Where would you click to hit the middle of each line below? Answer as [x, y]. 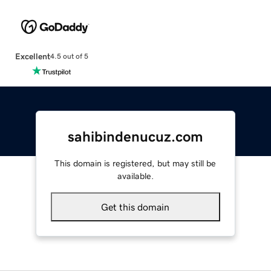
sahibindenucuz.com [135, 136]
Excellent [32, 56]
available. [135, 176]
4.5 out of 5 [69, 57]
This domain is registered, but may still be [135, 163]
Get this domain [135, 207]
